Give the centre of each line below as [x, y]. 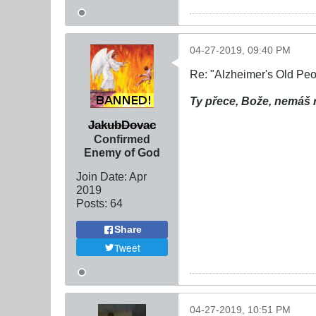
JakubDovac [122, 125]
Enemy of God [122, 153]
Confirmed [122, 139]
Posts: [92, 203]
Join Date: [102, 177]
